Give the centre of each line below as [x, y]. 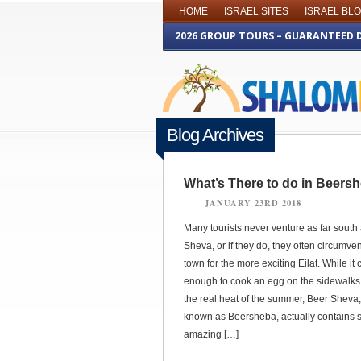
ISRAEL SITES [256, 11]
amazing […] [211, 334]
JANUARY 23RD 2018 [253, 203]
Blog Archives [215, 135]
